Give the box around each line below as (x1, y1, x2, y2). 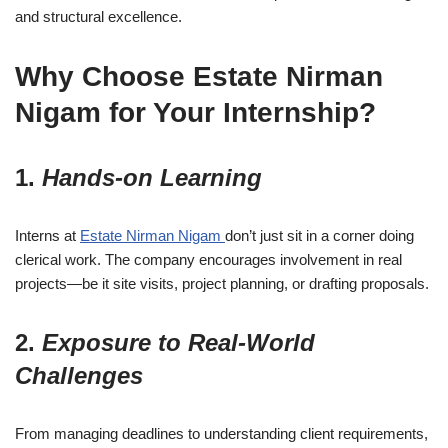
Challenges (15, 362, 143, 390)
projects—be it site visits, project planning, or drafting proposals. (15, 275, 429, 293)
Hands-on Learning (42, 164, 262, 192)
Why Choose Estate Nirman (15, 61, 383, 93)
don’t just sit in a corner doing (225, 227, 414, 245)
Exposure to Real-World (42, 329, 315, 357)
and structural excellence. (15, 8, 182, 26)
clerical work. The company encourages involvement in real (15, 251, 402, 269)
